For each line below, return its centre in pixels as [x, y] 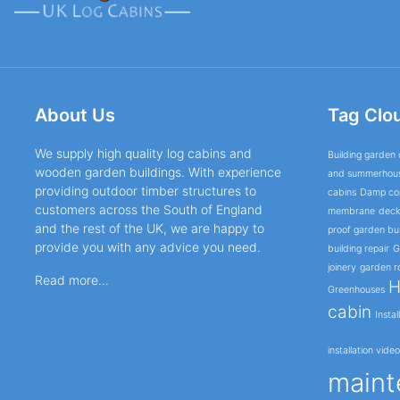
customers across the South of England [148, 209]
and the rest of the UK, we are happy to [149, 228]
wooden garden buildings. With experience [158, 171]
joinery [342, 267]
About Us [75, 115]
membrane [352, 211]
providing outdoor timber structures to [145, 190]
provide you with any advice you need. [147, 246]
